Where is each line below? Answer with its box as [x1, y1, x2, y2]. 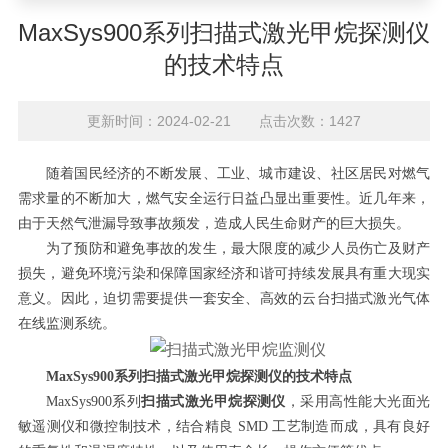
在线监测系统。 [17, 316, 116, 331]
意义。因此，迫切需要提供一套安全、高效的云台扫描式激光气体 [17, 291, 431, 306]
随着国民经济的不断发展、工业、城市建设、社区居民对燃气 [45, 166, 431, 181]
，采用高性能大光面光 [285, 394, 431, 409]
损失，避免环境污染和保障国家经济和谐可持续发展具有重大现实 [17, 266, 431, 281]
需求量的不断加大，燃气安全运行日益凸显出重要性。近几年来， [17, 191, 431, 206]
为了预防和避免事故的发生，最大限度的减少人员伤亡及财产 [45, 241, 431, 256]
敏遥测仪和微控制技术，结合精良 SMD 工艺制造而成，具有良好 [17, 419, 431, 434]
